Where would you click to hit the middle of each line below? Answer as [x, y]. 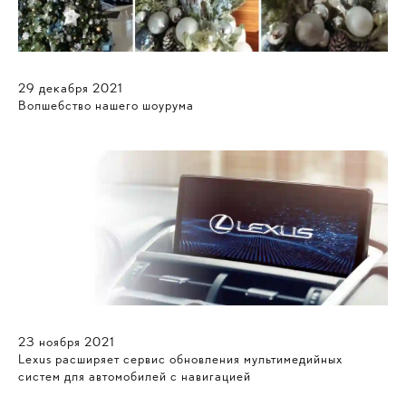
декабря [64, 87]
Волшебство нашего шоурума [106, 105]
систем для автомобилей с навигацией [135, 376]
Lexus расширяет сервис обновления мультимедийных [180, 358]
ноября [60, 341]
